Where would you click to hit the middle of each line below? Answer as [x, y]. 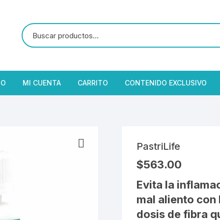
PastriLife [158, 146]
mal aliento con [177, 199]
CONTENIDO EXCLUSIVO [166, 83]
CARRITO [93, 83]
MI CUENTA [42, 83]
